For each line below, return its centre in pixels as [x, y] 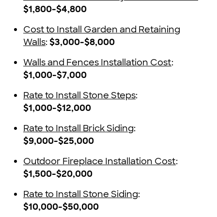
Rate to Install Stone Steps [79, 96]
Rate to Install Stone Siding [81, 194]
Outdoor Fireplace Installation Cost [100, 162]
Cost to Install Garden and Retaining [102, 30]
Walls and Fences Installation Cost [97, 63]
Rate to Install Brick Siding [78, 129]
